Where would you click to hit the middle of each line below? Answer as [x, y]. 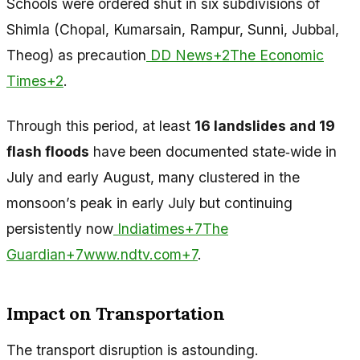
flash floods [48, 151]
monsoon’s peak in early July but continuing [149, 202]
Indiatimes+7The [171, 228]
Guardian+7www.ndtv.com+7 [102, 254]
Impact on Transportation [116, 313]
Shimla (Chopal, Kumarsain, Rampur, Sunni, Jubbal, [173, 29]
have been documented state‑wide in [213, 151]
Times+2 [35, 80]
